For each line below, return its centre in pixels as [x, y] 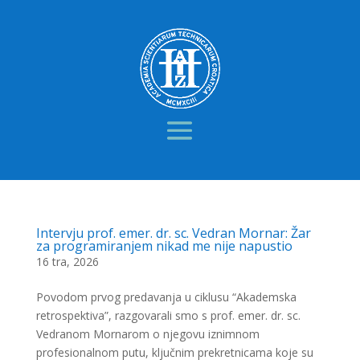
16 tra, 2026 [67, 262]
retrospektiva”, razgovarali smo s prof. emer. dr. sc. [168, 315]
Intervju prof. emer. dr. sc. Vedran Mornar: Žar [173, 233]
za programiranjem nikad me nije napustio [164, 246]
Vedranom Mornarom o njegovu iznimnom [147, 334]
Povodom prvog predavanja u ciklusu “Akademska [166, 297]
